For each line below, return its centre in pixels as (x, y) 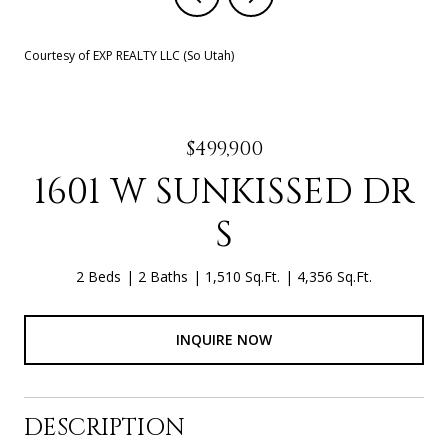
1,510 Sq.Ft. (242, 276)
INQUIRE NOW (224, 339)
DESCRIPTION (104, 427)
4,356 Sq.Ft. (334, 276)
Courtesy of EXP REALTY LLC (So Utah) (129, 55)
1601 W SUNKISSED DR (224, 192)
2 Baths (163, 276)
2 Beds (98, 276)
